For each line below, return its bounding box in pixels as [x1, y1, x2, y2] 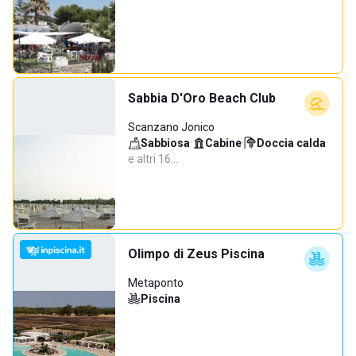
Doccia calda [257, 137, 326, 149]
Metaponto [128, 277, 184, 289]
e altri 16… [128, 153, 178, 165]
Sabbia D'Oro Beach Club [128, 91, 276, 106]
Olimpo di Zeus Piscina [128, 246, 265, 261]
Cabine [205, 137, 242, 149]
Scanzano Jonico [128, 121, 215, 133]
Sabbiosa [141, 137, 190, 149]
